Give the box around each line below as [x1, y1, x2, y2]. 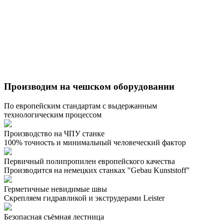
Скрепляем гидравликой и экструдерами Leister [4, 194, 165, 203]
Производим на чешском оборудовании [4, 81, 174, 92]
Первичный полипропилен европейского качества [4, 157, 175, 166]
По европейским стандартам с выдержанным [4, 102, 157, 111]
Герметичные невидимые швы [4, 185, 107, 194]
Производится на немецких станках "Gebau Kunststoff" [4, 166, 190, 175]
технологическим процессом [4, 111, 102, 119]
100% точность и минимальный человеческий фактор [4, 138, 186, 147]
